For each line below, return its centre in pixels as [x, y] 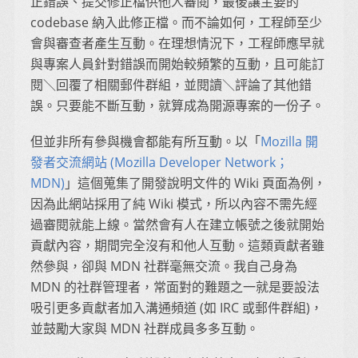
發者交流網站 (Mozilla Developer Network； [159, 162]
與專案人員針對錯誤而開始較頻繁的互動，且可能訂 [177, 64]
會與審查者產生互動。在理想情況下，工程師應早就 [177, 44]
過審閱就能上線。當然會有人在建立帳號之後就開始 [177, 224]
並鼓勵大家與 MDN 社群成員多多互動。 [145, 328]
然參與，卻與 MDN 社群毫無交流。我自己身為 [164, 266]
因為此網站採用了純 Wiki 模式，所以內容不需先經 [174, 203]
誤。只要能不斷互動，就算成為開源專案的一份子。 [177, 106]
